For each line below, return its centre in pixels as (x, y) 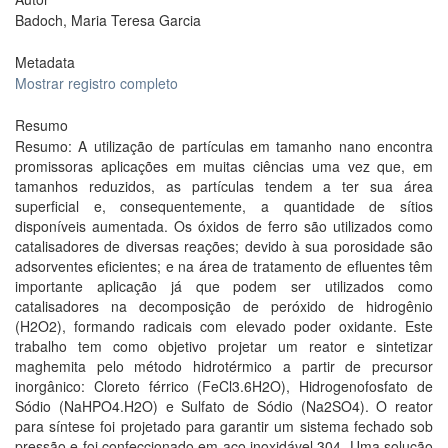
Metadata (45, 62)
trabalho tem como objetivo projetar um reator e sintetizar (224, 346)
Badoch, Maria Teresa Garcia (108, 20)
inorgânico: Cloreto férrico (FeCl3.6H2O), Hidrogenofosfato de (224, 386)
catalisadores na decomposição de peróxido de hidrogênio (224, 306)
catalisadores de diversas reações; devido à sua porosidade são (224, 246)
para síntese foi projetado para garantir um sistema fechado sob (224, 426)
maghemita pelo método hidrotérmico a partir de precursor (224, 366)
